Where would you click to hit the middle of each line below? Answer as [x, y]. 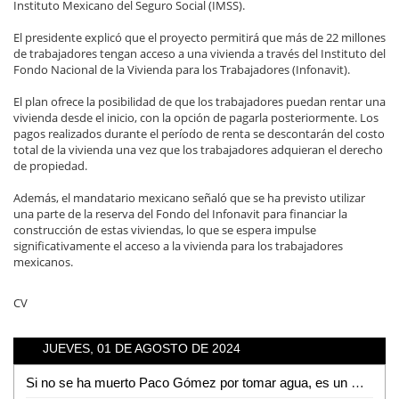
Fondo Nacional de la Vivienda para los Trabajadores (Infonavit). [182, 69]
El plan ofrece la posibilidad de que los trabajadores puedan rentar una [199, 101]
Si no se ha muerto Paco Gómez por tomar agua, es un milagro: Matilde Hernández [357, 383]
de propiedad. [50, 165]
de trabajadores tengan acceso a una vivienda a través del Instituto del [199, 53]
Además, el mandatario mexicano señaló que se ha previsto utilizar [189, 197]
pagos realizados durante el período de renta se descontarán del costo [199, 133]
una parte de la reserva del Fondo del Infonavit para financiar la [180, 213]
